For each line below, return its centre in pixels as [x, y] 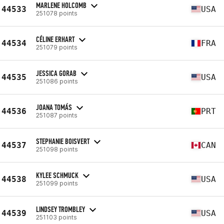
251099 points [57, 183]
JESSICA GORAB [56, 73]
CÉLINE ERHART [55, 39]
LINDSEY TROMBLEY [60, 209]
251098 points [57, 149]
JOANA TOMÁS [54, 107]
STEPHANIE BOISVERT [63, 141]
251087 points [57, 115]
